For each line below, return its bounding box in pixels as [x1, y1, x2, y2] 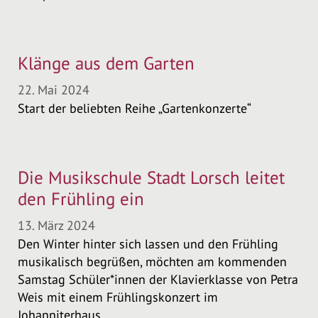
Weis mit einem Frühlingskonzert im [18, 289, 218, 305]
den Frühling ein [18, 187, 144, 210]
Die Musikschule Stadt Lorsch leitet [18, 166, 285, 189]
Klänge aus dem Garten [18, 52, 194, 75]
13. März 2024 [18, 217, 95, 234]
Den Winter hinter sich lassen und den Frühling [18, 236, 278, 252]
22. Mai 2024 [18, 82, 89, 98]
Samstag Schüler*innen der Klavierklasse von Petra [18, 271, 298, 287]
